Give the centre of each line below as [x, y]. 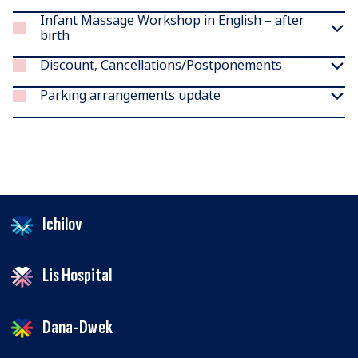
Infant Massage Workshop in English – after [172, 20]
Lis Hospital [76, 276]
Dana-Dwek [76, 327]
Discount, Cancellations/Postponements [161, 65]
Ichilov [61, 224]
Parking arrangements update [131, 95]
